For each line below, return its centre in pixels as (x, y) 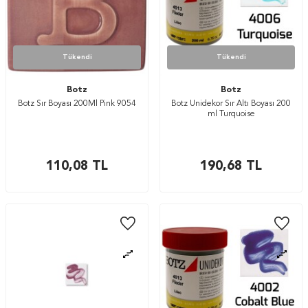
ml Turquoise (231, 114)
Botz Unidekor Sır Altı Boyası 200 (231, 104)
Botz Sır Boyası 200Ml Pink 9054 (77, 104)
